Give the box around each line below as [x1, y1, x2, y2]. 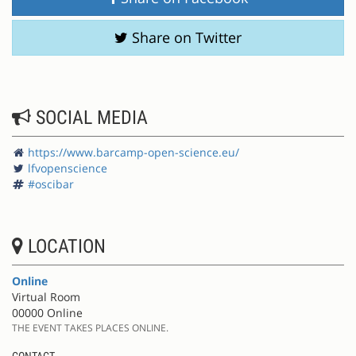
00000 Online [12, 304, 83, 320]
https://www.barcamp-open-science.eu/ [28, 144, 239, 160]
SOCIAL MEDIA [31, 106, 148, 129]
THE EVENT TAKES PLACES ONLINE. [12, 320, 168, 335]
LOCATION [23, 234, 106, 257]
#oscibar [28, 176, 74, 192]
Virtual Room [12, 288, 80, 304]
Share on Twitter [128, 27, 242, 47]
